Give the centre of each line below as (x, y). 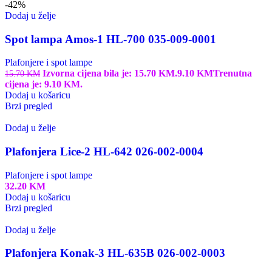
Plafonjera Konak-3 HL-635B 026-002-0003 (115, 253)
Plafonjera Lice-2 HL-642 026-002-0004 (104, 152)
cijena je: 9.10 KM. (44, 84)
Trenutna (233, 73)
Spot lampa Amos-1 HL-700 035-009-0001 (110, 39)
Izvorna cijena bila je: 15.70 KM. (110, 73)
